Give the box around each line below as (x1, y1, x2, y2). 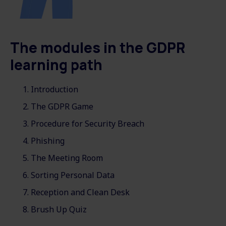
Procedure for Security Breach (31, 118, 146, 129)
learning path (10, 54, 102, 74)
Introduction (31, 83, 80, 95)
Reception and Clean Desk (31, 186, 132, 198)
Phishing (31, 135, 67, 146)
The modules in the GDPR (10, 37, 185, 57)
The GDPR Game (31, 100, 95, 112)
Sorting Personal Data (31, 169, 117, 181)
